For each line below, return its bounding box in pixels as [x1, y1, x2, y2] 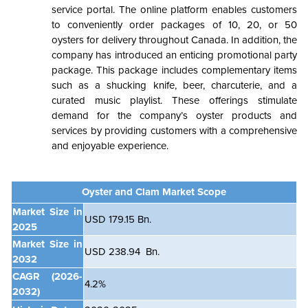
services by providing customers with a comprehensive [52, 124, 297, 137]
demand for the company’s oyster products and [52, 109, 297, 122]
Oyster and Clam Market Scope [82, 186, 226, 199]
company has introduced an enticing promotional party [52, 49, 297, 62]
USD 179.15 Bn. [85, 213, 151, 226]
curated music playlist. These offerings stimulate [52, 94, 297, 107]
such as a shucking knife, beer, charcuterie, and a [52, 79, 297, 92]
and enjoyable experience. [52, 140, 168, 153]
